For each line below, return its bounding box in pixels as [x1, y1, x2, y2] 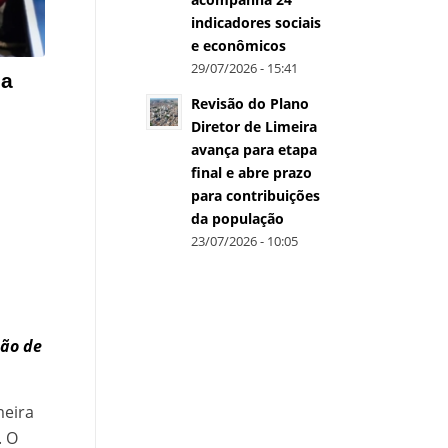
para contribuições [191, 186, 320, 205]
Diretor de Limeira [191, 117, 317, 136]
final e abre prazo [191, 163, 312, 182]
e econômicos [191, 36, 286, 55]
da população [191, 209, 284, 228]
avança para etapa [191, 140, 317, 159]
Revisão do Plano [191, 94, 309, 113]
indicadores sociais [191, 13, 321, 32]
